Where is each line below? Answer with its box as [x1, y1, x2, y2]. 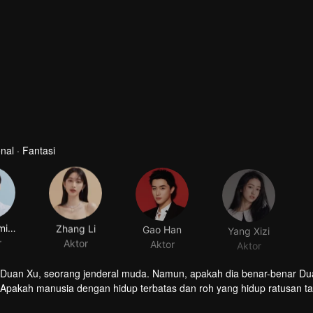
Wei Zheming [8, 221, 16, 233]
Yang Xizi [228, 221, 270, 233]
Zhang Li [55, 221, 96, 233]
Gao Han [143, 221, 182, 233]
